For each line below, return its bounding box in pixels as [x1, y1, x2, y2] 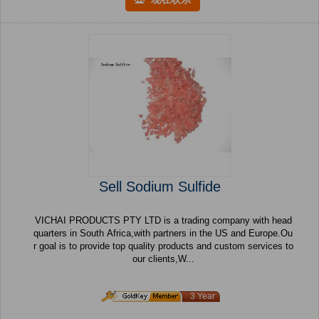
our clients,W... [132, 253, 194, 265]
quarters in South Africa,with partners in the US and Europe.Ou [33, 228, 293, 239]
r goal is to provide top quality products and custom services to [33, 241, 293, 252]
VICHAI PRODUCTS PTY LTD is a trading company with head [34, 215, 123, 226]
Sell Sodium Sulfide [98, 179, 221, 195]
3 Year [190, 291, 215, 302]
